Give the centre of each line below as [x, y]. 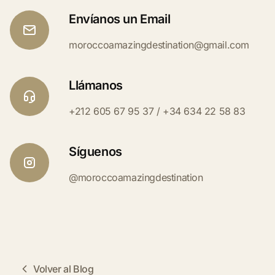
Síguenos [95, 152]
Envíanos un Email [120, 19]
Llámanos [96, 86]
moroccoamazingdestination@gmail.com [159, 45]
